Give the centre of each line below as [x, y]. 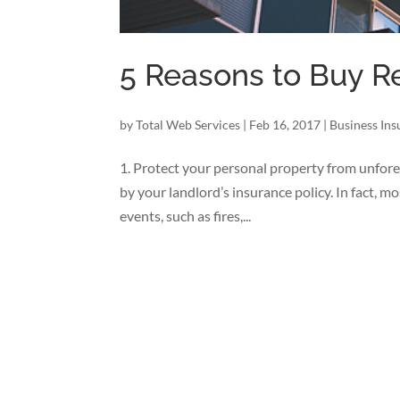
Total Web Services [188, 125]
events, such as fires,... [186, 216]
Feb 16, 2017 [285, 125]
